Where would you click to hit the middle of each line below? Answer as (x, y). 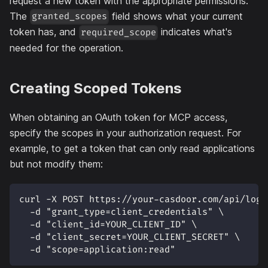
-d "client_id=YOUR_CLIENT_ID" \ (108, 224)
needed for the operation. (66, 48)
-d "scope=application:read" (97, 249)
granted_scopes (70, 17)
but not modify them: (56, 164)
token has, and (44, 32)
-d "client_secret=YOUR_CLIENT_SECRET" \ (130, 237)
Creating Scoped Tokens (96, 88)
